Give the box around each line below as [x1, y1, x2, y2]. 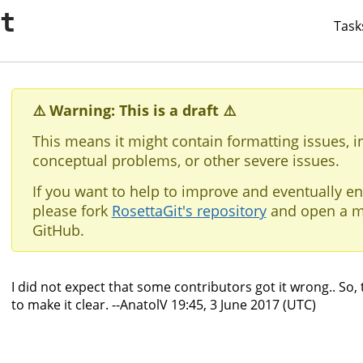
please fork [32, 201, 112, 221]
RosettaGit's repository [111, 201, 267, 221]
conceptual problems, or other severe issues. [32, 150, 340, 170]
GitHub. [32, 220, 84, 241]
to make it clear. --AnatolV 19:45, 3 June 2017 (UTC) [11, 296, 316, 314]
